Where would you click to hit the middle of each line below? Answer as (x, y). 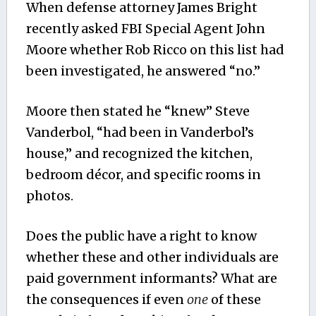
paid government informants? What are (151, 279)
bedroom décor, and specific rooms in (143, 175)
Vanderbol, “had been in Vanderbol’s (140, 133)
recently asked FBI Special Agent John (145, 29)
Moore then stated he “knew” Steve (138, 111)
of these (234, 300)
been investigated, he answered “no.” (143, 71)
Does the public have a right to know (141, 236)
